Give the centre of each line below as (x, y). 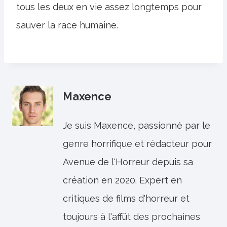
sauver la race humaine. (67, 25)
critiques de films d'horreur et (126, 198)
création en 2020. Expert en (122, 180)
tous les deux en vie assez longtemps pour (109, 7)
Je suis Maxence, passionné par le (137, 125)
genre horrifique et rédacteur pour (137, 144)
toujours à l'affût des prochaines (131, 217)
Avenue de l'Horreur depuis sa (128, 162)
